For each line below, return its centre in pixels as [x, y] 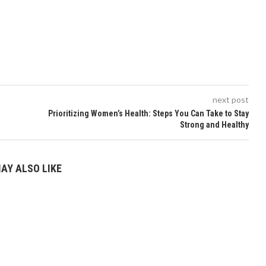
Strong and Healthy [214, 125]
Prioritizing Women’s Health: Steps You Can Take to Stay [148, 113]
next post [230, 99]
